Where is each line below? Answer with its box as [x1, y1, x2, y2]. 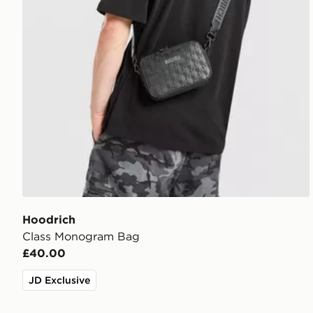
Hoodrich [22, 212, 75, 227]
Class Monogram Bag [22, 229, 140, 244]
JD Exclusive [29, 274, 90, 287]
